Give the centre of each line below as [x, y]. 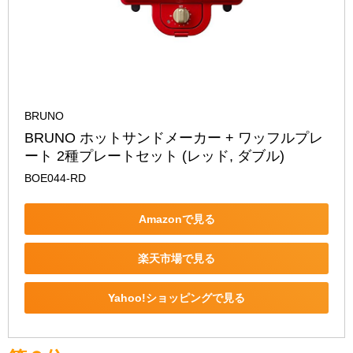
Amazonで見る [176, 219]
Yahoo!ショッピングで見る [176, 297]
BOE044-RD [55, 178]
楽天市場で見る [176, 258]
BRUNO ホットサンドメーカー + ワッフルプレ [174, 138]
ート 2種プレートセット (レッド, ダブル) [154, 156]
